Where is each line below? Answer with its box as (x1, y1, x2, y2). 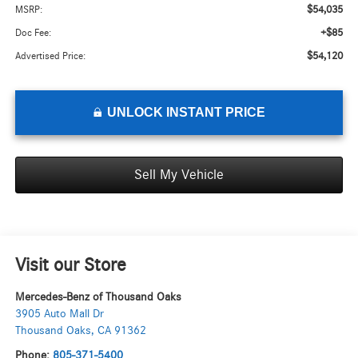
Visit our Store (14, 256, 126, 276)
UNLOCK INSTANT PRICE (106, 105, 265, 120)
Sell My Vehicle (134, 168, 224, 183)
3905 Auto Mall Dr (14, 308, 104, 320)
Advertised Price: (14, 51, 86, 62)
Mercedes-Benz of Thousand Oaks (14, 291, 181, 304)
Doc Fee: (14, 28, 51, 39)
